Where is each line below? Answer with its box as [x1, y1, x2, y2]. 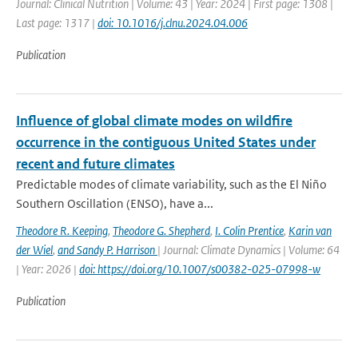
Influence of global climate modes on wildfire [16, 112, 292, 129]
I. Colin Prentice [215, 223, 284, 238]
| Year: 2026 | [16, 261, 79, 276]
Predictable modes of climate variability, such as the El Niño [16, 177, 327, 192]
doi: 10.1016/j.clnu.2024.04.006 [97, 15, 248, 30]
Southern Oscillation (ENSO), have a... [16, 196, 213, 211]
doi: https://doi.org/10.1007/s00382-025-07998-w [79, 261, 320, 276]
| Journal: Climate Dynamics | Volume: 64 [157, 242, 340, 257]
